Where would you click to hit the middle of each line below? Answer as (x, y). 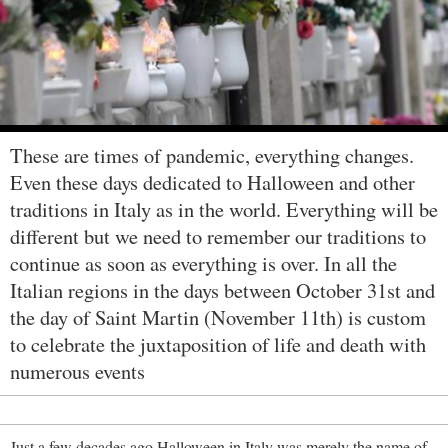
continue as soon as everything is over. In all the (203, 263)
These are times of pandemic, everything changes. (212, 155)
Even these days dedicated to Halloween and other (212, 182)
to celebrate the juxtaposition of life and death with (218, 344)
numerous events (77, 371)
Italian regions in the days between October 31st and (222, 290)
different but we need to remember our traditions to (218, 236)
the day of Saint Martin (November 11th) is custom (218, 317)
